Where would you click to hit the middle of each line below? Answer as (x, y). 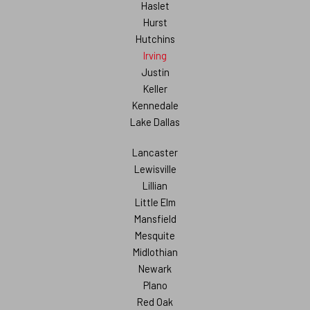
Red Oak (155, 302)
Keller (155, 89)
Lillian (155, 186)
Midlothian (155, 252)
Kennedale (155, 106)
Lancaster (155, 153)
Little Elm (155, 202)
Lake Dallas (155, 122)
